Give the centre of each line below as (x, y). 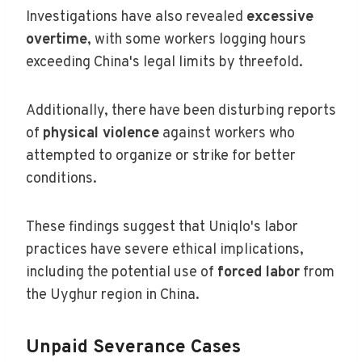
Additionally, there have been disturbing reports (181, 111)
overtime (57, 40)
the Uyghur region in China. (113, 295)
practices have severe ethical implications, (165, 250)
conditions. (61, 179)
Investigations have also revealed (136, 17)
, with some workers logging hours (197, 40)
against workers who (227, 133)
